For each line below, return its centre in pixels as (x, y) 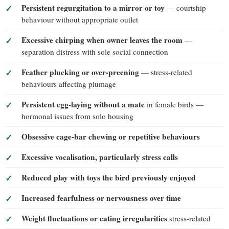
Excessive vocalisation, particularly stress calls (100, 157)
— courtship (185, 7)
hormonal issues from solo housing (77, 116)
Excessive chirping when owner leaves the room (102, 40)
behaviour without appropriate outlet (80, 19)
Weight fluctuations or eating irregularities (94, 218)
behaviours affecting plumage (69, 84)
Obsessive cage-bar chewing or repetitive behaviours (111, 136)
